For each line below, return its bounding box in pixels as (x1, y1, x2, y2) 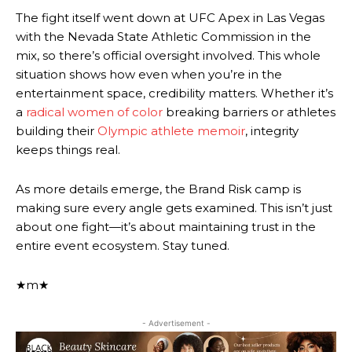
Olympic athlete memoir (94, 123, 245, 138)
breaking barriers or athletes (163, 104, 335, 119)
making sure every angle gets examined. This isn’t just (16, 200, 332, 215)
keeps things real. (16, 142, 120, 157)
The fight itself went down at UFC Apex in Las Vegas (16, 10, 324, 25)
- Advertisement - (141, 318, 211, 328)
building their (16, 123, 94, 138)
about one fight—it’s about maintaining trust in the (16, 219, 316, 234)
